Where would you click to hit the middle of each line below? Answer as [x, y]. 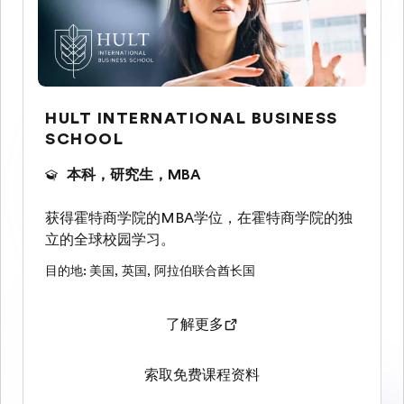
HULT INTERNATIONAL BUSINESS [192, 118]
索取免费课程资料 [202, 375]
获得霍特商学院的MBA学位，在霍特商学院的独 [199, 218]
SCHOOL [84, 139]
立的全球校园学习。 [110, 240]
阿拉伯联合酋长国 [205, 271]
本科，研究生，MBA [134, 175]
